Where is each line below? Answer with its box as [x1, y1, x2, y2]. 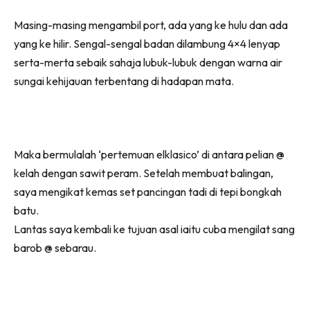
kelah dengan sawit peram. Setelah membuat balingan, [14, 165, 273, 180]
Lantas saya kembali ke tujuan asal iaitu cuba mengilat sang [14, 221, 295, 236]
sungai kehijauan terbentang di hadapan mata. [14, 73, 234, 88]
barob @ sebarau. [14, 240, 96, 255]
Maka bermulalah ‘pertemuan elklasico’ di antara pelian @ [14, 147, 284, 161]
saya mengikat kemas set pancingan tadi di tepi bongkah [14, 184, 282, 199]
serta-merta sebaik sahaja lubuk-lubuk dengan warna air [14, 55, 282, 69]
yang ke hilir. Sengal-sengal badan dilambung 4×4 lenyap [14, 36, 280, 51]
